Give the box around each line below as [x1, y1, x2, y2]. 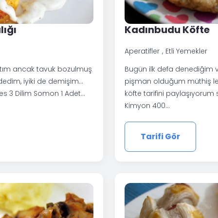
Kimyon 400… [125, 101, 170, 111]
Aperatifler [125, 46, 160, 56]
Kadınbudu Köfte [125, 23, 210, 37]
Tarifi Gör [141, 131, 180, 143]
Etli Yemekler [165, 46, 207, 56]
